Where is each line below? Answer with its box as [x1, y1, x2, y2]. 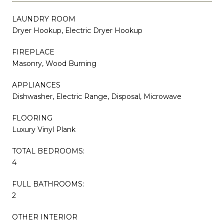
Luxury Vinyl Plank [12, 124, 75, 134]
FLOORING [12, 113, 52, 122]
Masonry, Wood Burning [12, 58, 96, 68]
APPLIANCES [12, 80, 60, 89]
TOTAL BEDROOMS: [12, 146, 84, 155]
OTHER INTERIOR [12, 212, 77, 221]
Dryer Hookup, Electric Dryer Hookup [12, 25, 142, 35]
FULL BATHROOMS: [12, 179, 84, 188]
